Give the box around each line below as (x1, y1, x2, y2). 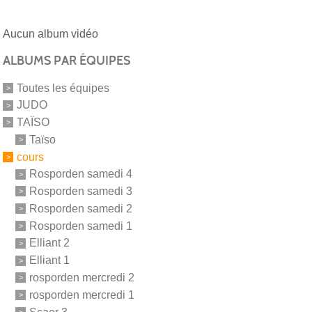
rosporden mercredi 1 (29, 288, 134, 301)
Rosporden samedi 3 (29, 185, 132, 197)
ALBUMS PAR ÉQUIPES (3, 52, 130, 68)
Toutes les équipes (17, 81, 109, 94)
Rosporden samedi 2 (29, 202, 132, 214)
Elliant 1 (29, 254, 70, 267)
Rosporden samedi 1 (29, 219, 132, 232)
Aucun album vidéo (3, 27, 98, 40)
